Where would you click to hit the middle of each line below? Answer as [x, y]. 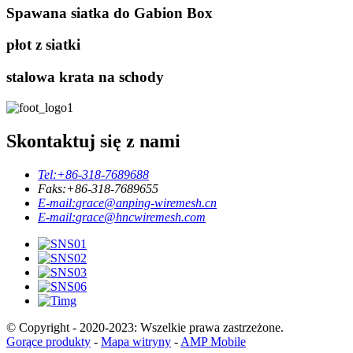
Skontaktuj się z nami [93, 141]
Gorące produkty [48, 341]
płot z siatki [43, 45]
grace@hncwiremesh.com [141, 217]
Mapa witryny [136, 341]
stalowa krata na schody [85, 77]
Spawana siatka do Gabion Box [110, 13]
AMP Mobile [213, 341]
